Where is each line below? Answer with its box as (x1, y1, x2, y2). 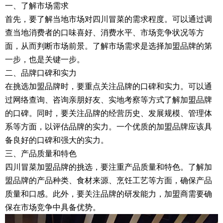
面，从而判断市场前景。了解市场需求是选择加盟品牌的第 (5, 41, 212, 50)
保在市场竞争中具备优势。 (5, 203, 101, 212)
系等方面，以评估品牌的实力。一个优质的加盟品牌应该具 (5, 122, 212, 131)
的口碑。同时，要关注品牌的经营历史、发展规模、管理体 (5, 109, 212, 117)
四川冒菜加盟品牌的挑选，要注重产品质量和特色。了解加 (5, 162, 212, 171)
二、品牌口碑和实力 (5, 68, 77, 77)
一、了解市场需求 (5, 1, 69, 10)
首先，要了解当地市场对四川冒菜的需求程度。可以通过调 (5, 14, 212, 23)
